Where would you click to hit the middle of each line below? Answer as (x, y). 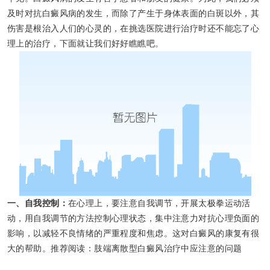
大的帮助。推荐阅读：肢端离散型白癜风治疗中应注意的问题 (125, 249)
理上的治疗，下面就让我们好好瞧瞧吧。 (86, 44)
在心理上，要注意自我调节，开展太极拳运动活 (159, 203)
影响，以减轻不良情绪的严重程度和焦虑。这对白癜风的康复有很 (133, 234)
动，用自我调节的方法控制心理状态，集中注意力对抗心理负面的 (133, 218)
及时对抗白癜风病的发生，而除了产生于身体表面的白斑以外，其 (133, 14)
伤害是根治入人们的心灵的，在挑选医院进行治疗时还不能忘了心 (133, 29)
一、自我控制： (38, 203)
